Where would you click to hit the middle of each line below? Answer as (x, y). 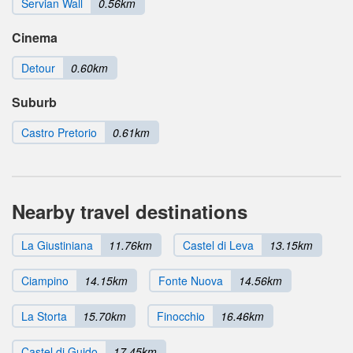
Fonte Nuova (191, 280)
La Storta (44, 316)
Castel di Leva (218, 245)
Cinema (35, 37)
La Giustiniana (57, 245)
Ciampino (45, 280)
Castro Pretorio (59, 132)
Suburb (34, 102)
